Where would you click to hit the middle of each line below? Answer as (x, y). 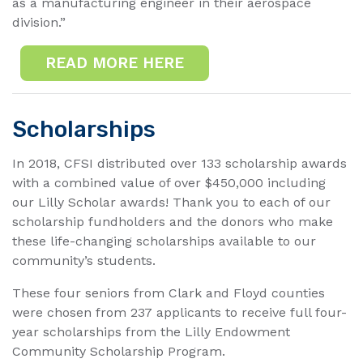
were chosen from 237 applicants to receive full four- (179, 312)
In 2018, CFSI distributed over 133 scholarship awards (179, 163)
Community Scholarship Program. (119, 351)
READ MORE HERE (115, 62)
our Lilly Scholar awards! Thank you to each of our (171, 202)
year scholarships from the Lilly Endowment (151, 331)
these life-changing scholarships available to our (164, 241)
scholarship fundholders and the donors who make (173, 221)
